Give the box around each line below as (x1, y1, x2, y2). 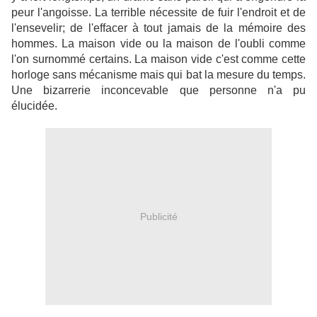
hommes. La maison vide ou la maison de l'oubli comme (11, 38, 306, 50)
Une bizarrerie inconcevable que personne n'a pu (11, 84, 306, 96)
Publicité (139, 210, 178, 222)
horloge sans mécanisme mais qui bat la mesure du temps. (11, 69, 306, 81)
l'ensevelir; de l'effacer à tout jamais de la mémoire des (11, 22, 306, 34)
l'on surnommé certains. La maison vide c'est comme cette (11, 53, 306, 65)
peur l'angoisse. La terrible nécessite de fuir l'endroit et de (11, 6, 306, 18)
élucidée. (11, 100, 57, 112)
